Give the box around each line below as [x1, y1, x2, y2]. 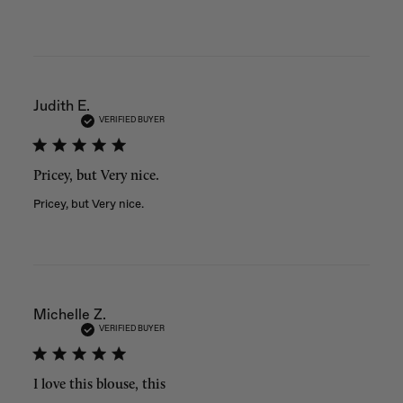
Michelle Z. [32, 305, 106, 323]
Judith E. [32, 96, 90, 114]
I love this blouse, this [32, 374, 166, 392]
